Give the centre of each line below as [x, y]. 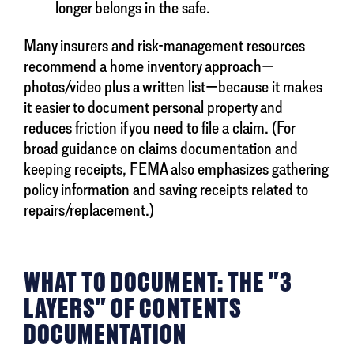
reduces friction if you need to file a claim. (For [159, 128]
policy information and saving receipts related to [166, 189]
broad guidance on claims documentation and [161, 148]
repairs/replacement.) [89, 210]
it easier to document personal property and [153, 107]
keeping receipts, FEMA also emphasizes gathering [176, 169]
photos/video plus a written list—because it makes [173, 87]
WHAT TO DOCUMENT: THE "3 [158, 282]
